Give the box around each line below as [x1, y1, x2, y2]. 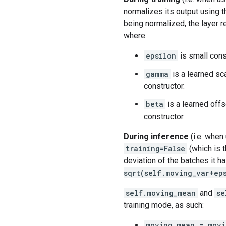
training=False [126, 143, 185, 153]
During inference [124, 131, 189, 141]
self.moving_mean [126, 188, 196, 198]
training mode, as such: [124, 200, 204, 210]
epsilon [146, 50, 176, 61]
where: [124, 30, 147, 40]
